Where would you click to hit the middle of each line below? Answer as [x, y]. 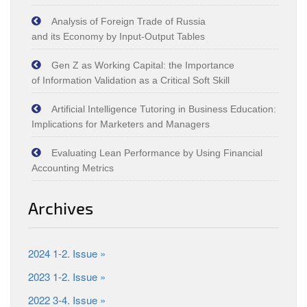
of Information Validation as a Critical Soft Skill [131, 80]
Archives [61, 208]
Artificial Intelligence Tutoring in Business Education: [164, 109]
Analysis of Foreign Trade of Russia [128, 21]
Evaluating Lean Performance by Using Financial [157, 153]
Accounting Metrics [73, 168]
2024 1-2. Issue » [67, 253]
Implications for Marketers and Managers [121, 124]
